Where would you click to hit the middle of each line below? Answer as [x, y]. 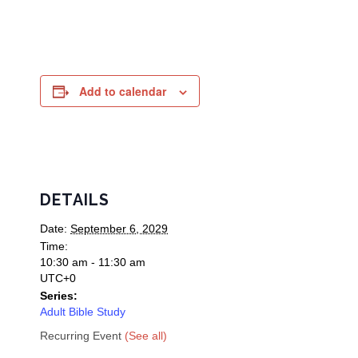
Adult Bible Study [83, 312]
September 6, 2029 [119, 229]
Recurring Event [82, 336]
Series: [59, 296]
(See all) [146, 336]
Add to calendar [123, 91]
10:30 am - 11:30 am [93, 262]
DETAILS [75, 200]
